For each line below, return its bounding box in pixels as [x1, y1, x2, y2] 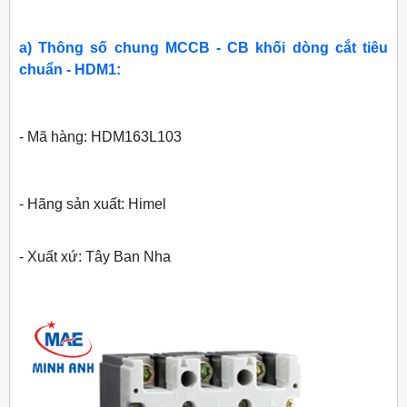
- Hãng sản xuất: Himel [19, 196, 166, 213]
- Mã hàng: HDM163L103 [19, 129, 182, 145]
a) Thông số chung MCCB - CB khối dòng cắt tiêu [19, 40, 388, 56]
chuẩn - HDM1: [19, 62, 121, 78]
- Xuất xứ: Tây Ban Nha [19, 249, 171, 265]
